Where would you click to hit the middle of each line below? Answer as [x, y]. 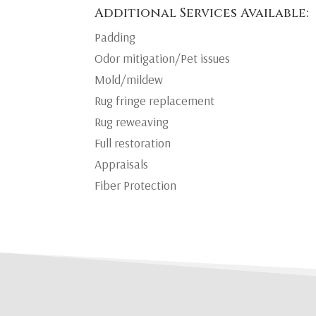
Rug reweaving [132, 121]
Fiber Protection [136, 185]
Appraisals [122, 164]
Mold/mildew [129, 79]
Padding [115, 37]
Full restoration [133, 142]
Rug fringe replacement [155, 100]
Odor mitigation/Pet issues [163, 58]
